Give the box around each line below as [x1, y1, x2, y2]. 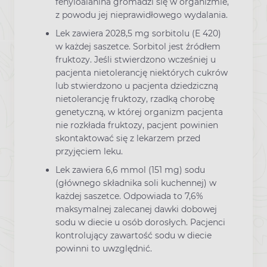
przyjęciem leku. [55, 146, 123, 157]
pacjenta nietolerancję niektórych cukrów [55, 67, 228, 79]
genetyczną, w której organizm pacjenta [55, 107, 223, 118]
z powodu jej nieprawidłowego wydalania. [55, 9, 228, 20]
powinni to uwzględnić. [55, 243, 152, 254]
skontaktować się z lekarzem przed [55, 133, 200, 144]
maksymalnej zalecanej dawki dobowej [55, 204, 217, 215]
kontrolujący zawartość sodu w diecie [55, 230, 212, 241]
